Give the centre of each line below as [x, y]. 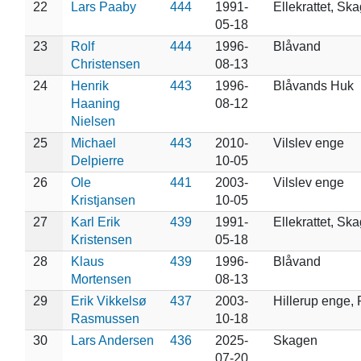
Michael [93, 143]
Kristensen [101, 239]
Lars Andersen [112, 340]
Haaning [95, 103]
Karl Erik [95, 222]
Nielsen [93, 121]
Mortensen [101, 279]
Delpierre [97, 160]
